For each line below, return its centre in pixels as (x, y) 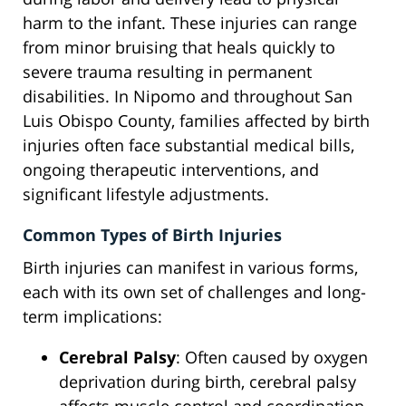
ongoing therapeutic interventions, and (171, 170)
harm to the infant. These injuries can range (190, 23)
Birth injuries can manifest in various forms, (190, 268)
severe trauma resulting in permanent (167, 72)
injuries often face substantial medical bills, (188, 145)
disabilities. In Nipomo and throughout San (188, 97)
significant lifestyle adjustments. (146, 194)
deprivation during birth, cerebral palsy (208, 382)
